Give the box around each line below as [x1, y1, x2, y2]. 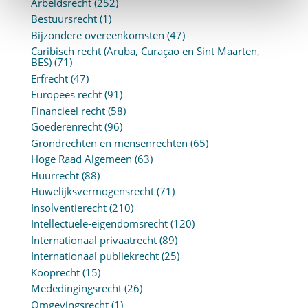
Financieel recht [30, 103, 105, 118]
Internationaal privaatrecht [30, 232, 157, 247]
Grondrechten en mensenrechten [30, 135, 188, 150]
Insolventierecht [30, 200, 107, 214]
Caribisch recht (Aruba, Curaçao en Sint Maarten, [30, 44, 260, 58]
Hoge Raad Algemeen [30, 152, 132, 166]
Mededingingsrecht [30, 281, 122, 296]
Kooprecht [30, 265, 80, 279]
